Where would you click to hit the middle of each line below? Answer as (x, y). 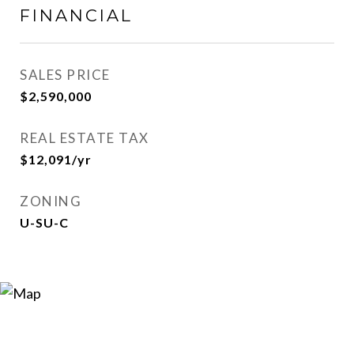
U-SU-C (44, 223)
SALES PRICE (65, 75)
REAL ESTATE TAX (85, 138)
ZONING (51, 201)
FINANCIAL (76, 16)
